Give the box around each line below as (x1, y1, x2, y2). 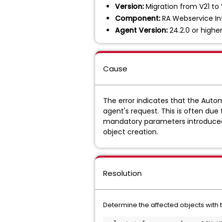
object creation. (103, 127, 158, 137)
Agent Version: (115, 25, 167, 35)
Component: (115, 13, 160, 23)
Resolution (103, 168, 142, 178)
